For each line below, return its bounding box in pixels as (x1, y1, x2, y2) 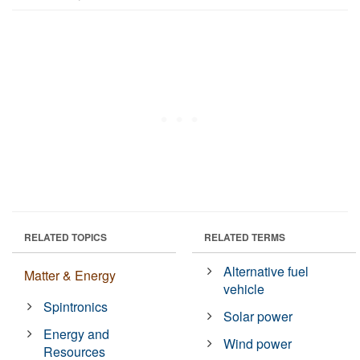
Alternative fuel (223, 262, 309, 281)
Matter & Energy (24, 266, 116, 285)
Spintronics (43, 297, 108, 317)
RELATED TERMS (204, 230, 285, 245)
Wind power (223, 334, 292, 354)
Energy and (43, 325, 110, 344)
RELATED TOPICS (24, 230, 107, 245)
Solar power (223, 307, 293, 326)
